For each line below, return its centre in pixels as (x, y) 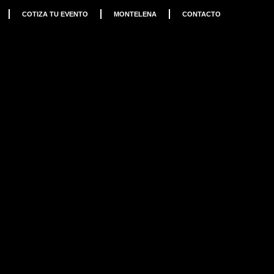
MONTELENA (135, 14)
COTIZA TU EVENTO (55, 14)
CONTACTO (201, 14)
